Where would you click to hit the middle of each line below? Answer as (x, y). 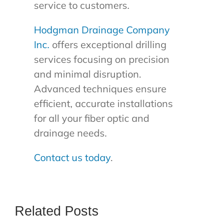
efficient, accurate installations (103, 104)
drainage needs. (70, 133)
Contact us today (72, 158)
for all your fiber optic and (91, 118)
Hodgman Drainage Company (102, 30)
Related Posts (56, 211)
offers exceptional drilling (108, 45)
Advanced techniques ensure (100, 89)
